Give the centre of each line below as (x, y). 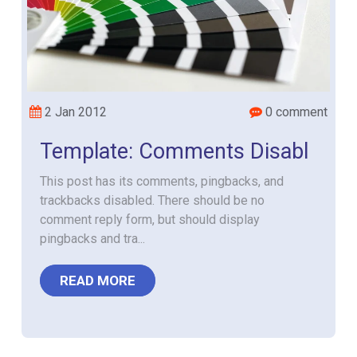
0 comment (294, 112)
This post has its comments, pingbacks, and (162, 181)
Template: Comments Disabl (175, 151)
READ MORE (98, 280)
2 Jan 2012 (75, 112)
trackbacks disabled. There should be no (153, 200)
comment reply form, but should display (150, 220)
